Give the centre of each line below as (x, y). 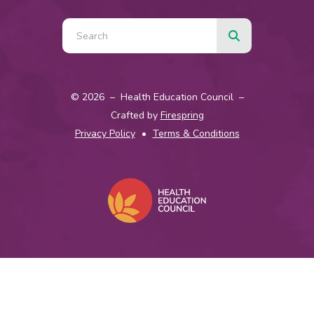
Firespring (182, 115)
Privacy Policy (105, 133)
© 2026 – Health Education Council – (157, 97)
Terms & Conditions (196, 133)
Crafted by (135, 115)
